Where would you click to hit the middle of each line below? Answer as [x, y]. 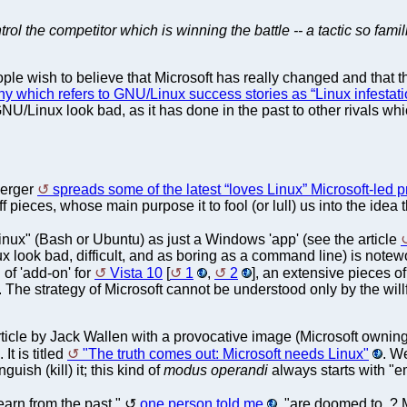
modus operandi [216, 370]
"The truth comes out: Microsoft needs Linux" [226, 353]
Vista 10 [136, 273]
